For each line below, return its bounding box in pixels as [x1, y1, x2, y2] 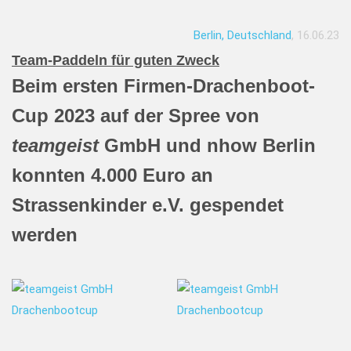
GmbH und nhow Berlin [104, 135, 316, 156]
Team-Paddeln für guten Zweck [12, 52, 219, 68]
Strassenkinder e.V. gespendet [12, 194, 284, 215]
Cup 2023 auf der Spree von [12, 105, 259, 126]
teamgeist [12, 135, 104, 156]
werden [12, 224, 78, 245]
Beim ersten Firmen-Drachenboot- [12, 75, 315, 96]
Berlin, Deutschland [194, 28, 291, 42]
